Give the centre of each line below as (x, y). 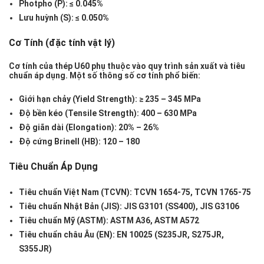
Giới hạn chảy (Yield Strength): (78, 99)
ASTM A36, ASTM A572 (154, 221)
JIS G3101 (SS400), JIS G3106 (181, 207)
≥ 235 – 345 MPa (169, 99)
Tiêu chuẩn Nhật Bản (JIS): (70, 207)
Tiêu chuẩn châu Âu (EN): (67, 235)
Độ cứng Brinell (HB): (60, 142)
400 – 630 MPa (168, 113)
